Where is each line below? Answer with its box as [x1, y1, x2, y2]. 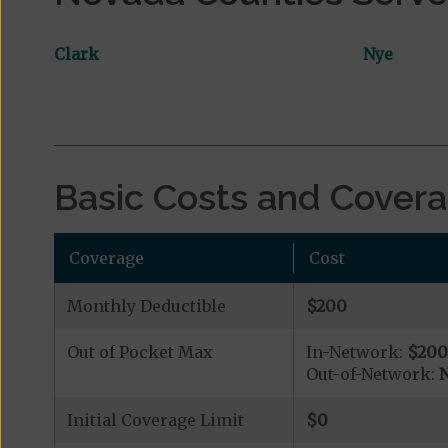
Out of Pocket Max [66, 341, 213, 362]
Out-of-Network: [305, 363, 439, 384]
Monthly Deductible [66, 295, 226, 316]
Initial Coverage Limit [66, 409, 244, 430]
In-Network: [305, 341, 407, 362]
